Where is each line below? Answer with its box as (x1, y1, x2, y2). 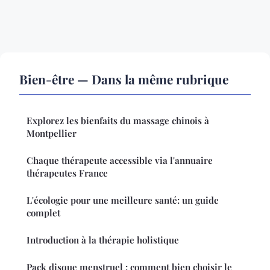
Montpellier (27, 127, 77, 140)
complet (27, 207, 60, 219)
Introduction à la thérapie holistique (27, 234, 179, 246)
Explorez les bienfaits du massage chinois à (27, 115, 209, 127)
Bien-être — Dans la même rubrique (19, 71, 228, 88)
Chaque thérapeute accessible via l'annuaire (27, 154, 213, 167)
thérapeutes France (27, 167, 108, 180)
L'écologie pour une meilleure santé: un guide (27, 194, 219, 207)
